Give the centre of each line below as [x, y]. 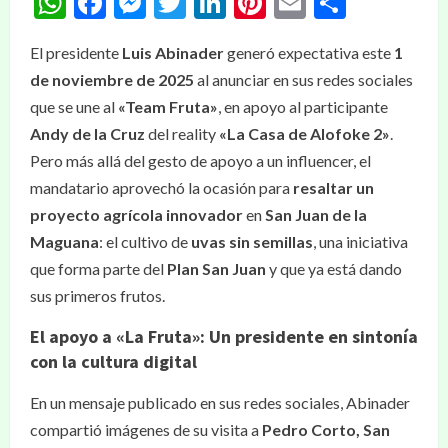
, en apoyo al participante [303, 106]
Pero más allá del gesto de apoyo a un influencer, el [200, 160]
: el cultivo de [145, 241]
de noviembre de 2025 [112, 79]
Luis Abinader [173, 52]
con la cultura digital [113, 361]
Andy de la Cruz [87, 133]
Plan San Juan [216, 268]
